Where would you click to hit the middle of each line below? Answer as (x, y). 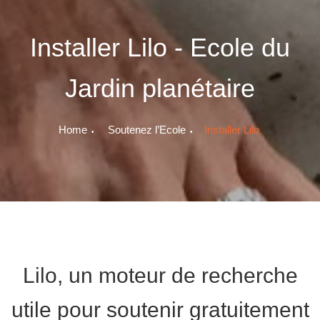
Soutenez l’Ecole (147, 129)
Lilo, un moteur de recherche (160, 275)
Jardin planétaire (160, 88)
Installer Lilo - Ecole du (160, 47)
